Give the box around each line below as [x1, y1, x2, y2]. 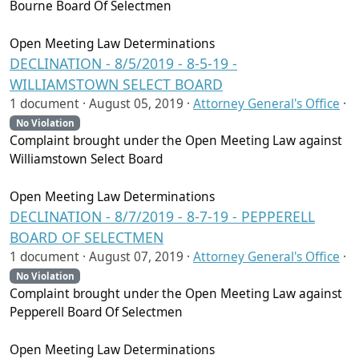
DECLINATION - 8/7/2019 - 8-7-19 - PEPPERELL [10, 207, 315, 227]
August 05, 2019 [89, 95, 184, 113]
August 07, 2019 [89, 248, 184, 266]
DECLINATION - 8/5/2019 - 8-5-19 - [10, 54, 237, 74]
